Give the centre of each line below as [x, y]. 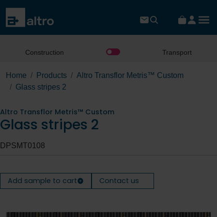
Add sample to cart [42, 181]
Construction [44, 52]
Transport [177, 52]
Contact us [119, 181]
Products [52, 76]
